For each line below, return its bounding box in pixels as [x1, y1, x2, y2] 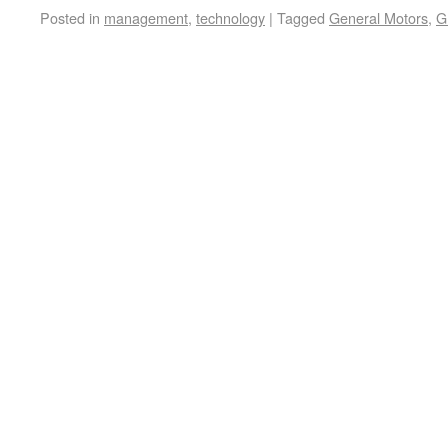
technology [196, 7, 265, 28]
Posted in [40, 7, 100, 28]
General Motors [329, 7, 428, 28]
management [104, 7, 188, 28]
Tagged [277, 7, 325, 28]
